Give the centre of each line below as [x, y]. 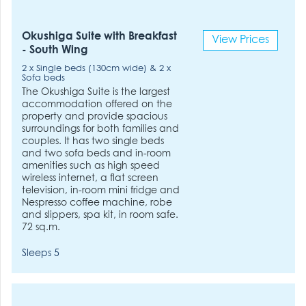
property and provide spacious [95, 116]
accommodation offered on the [97, 104]
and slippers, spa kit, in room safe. [100, 215]
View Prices [240, 40]
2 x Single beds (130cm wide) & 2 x [97, 69]
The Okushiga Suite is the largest [96, 92]
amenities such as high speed [91, 166]
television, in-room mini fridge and [101, 190]
